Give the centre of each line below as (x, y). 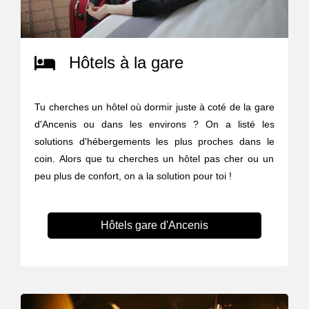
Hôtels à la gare (127, 62)
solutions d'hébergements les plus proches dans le (154, 141)
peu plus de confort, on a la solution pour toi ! (133, 176)
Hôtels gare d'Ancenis (154, 225)
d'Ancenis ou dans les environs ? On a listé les (154, 124)
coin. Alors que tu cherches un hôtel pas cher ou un (154, 158)
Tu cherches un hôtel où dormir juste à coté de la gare (154, 107)
